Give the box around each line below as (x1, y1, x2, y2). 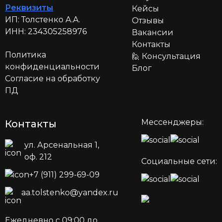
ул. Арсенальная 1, (24, 140, 99, 150)
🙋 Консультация (131, 52, 201, 61)
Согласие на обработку (5, 74, 100, 84)
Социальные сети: (141, 157, 217, 166)
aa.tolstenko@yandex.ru (21, 188, 118, 198)
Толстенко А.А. (21, 15, 80, 25)
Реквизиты (5, 3, 53, 13)
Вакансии (131, 28, 173, 38)
